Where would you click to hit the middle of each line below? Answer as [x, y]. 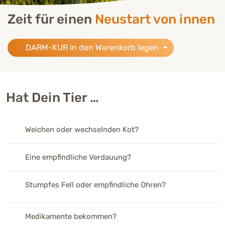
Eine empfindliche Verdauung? [78, 157]
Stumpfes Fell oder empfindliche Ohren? [95, 185]
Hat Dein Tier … [52, 97]
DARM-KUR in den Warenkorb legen [92, 47]
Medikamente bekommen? [71, 216]
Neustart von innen [155, 19]
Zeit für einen [51, 19]
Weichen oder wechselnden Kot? [82, 129]
